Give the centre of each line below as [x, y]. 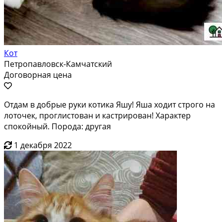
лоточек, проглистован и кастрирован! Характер [97, 115]
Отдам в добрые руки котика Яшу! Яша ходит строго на [110, 104]
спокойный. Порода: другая [57, 126]
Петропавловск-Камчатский [58, 64]
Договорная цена [38, 75]
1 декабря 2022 [43, 145]
